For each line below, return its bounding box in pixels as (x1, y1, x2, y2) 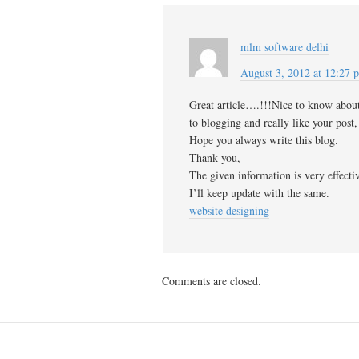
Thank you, (189, 150, 240, 165)
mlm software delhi (240, 39, 329, 54)
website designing (189, 203, 269, 218)
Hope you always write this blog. (189, 132, 338, 147)
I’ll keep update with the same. (189, 185, 329, 200)
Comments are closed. (162, 273, 261, 288)
